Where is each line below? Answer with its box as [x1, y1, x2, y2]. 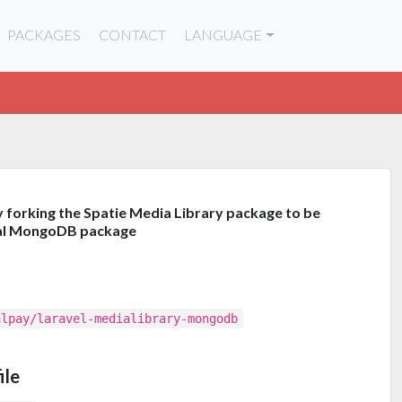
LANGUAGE [184, 26, 263, 43]
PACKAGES [7, 26, 82, 43]
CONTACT [99, 26, 167, 43]
